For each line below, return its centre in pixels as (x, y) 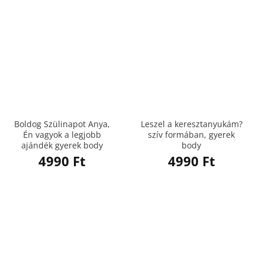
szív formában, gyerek (191, 135)
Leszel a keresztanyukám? (191, 124)
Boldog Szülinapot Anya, (62, 124)
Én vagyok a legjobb (62, 135)
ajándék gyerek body (62, 146)
